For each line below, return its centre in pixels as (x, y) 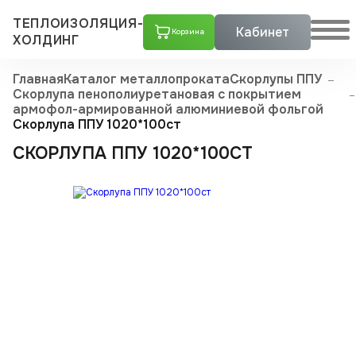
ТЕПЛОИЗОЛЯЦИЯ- (78, 24)
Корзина (188, 32)
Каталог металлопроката (147, 79)
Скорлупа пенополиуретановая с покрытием (157, 94)
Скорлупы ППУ (276, 79)
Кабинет (263, 32)
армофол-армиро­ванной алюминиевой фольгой (168, 109)
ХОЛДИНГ (46, 41)
